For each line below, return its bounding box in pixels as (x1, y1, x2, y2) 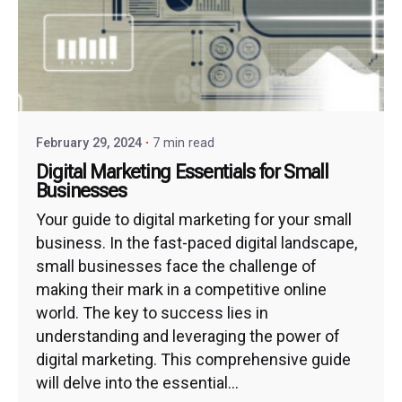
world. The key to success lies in (36, 303, 268, 323)
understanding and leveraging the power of (36, 327, 340, 346)
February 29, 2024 (36, 135, 142, 152)
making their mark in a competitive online (36, 280, 327, 300)
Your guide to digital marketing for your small (36, 210, 352, 230)
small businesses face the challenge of (36, 257, 317, 276)
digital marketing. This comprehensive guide (36, 350, 351, 370)
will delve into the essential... (36, 373, 239, 393)
